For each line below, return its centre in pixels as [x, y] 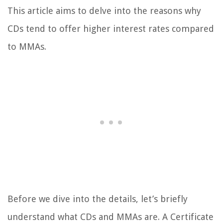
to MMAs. [27, 47]
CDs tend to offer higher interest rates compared [111, 29]
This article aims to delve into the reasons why [104, 11]
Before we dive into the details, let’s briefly [98, 199]
